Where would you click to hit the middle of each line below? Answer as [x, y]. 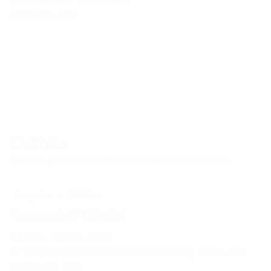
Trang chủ [32, 195]
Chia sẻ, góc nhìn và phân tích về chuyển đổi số [120, 160]
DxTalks [84, 195]
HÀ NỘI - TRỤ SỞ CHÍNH [62, 239]
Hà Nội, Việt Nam [47, 265]
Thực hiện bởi [40, 216]
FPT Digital [96, 216]
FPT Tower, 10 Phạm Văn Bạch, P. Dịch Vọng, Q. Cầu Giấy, [130, 253]
